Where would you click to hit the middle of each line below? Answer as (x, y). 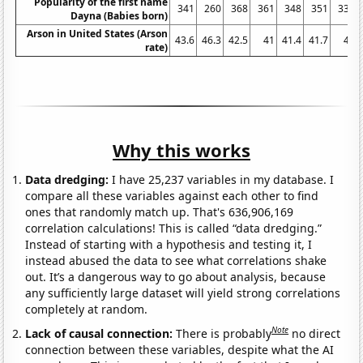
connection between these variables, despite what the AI (180, 349)
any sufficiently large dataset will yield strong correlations (183, 293)
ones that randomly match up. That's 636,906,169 (160, 211)
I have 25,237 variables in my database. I (222, 179)
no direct (316, 333)
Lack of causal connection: (101, 333)
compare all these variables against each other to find (172, 195)
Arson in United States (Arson (98, 33)
